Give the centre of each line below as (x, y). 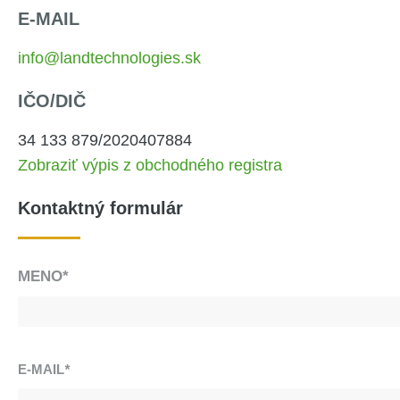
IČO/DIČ (52, 100)
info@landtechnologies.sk (109, 58)
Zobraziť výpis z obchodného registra (150, 165)
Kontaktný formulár (100, 208)
